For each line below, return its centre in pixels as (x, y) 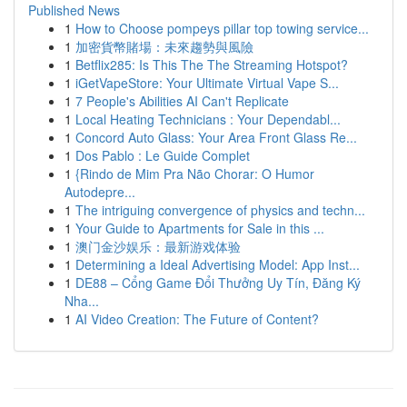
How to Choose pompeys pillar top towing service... (222, 28)
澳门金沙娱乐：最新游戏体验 (158, 246)
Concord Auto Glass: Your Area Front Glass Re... (216, 137)
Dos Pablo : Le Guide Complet (163, 155)
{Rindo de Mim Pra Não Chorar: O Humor (195, 174)
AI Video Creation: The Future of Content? (197, 319)
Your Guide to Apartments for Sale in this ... (200, 228)
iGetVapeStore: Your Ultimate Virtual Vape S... (207, 83)
